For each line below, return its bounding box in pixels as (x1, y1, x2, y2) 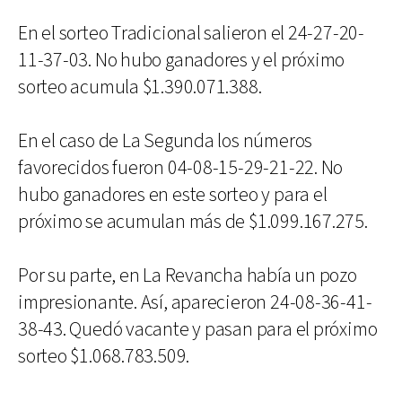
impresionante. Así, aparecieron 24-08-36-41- (18, 289, 372, 316)
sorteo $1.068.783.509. (18, 343, 190, 370)
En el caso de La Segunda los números (18, 127, 313, 154)
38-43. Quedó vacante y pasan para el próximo (18, 316, 378, 343)
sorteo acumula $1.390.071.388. (18, 74, 262, 100)
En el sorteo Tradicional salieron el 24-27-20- (18, 20, 364, 47)
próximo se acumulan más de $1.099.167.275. (18, 208, 368, 235)
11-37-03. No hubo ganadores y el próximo (18, 47, 345, 74)
